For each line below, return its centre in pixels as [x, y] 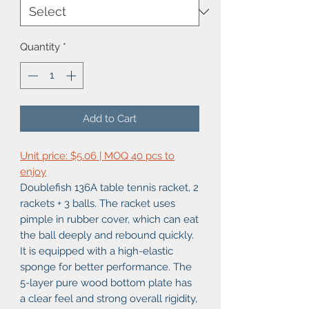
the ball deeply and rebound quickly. [107, 235]
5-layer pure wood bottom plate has [106, 282]
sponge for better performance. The [106, 267]
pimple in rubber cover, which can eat [109, 219]
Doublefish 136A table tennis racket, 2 [109, 187]
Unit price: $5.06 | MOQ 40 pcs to [97, 156]
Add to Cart [110, 118]
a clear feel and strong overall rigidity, [109, 298]
